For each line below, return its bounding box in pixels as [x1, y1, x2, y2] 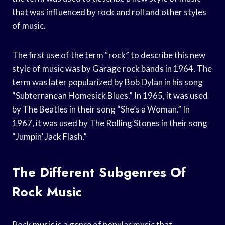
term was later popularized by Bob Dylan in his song [12, 76, 203, 87]
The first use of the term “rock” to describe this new [12, 49, 205, 60]
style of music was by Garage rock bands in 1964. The [12, 63, 212, 74]
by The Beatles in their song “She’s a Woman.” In [12, 103, 190, 115]
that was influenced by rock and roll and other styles [12, 6, 206, 17]
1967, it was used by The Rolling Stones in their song [12, 117, 207, 128]
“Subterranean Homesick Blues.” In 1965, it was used [12, 90, 208, 101]
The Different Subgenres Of [12, 162, 186, 182]
